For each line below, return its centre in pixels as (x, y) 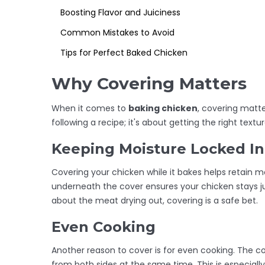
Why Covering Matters (149, 83)
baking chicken (163, 108)
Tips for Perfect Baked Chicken (124, 52)
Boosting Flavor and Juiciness (120, 12)
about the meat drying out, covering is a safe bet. (155, 200)
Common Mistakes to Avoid (117, 32)
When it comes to (90, 108)
